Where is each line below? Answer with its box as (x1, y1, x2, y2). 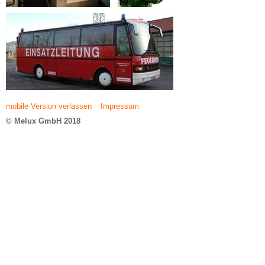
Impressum (101, 102, 139, 111)
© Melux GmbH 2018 (6, 117, 80, 125)
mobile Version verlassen (6, 102, 92, 111)
